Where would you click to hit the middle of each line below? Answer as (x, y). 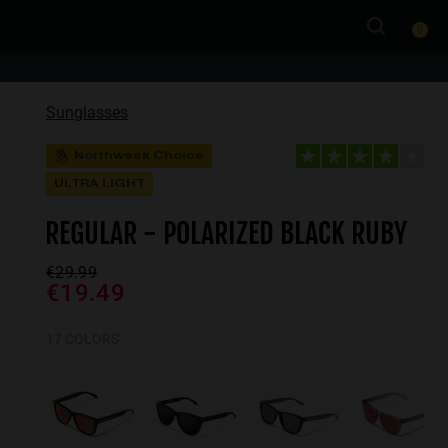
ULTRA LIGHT (99, 184)
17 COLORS (82, 339)
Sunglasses (87, 112)
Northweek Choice (139, 156)
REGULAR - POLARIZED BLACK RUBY (226, 233)
